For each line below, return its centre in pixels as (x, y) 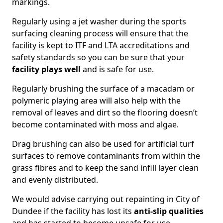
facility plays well (46, 69)
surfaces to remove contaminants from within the (106, 156)
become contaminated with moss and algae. (95, 124)
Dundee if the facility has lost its (73, 211)
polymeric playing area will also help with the (96, 101)
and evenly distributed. (55, 180)
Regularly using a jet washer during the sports (99, 21)
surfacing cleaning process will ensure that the (100, 33)
